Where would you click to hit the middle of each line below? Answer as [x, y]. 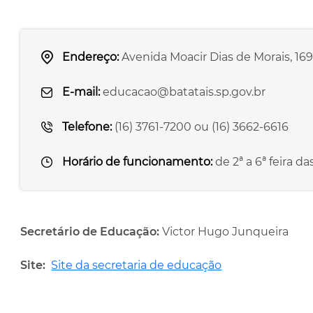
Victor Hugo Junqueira [226, 232]
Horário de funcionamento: [139, 162]
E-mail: [83, 92]
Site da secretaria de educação [137, 265]
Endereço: [92, 57]
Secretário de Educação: [92, 232]
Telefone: [89, 127]
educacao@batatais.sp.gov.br [184, 92]
